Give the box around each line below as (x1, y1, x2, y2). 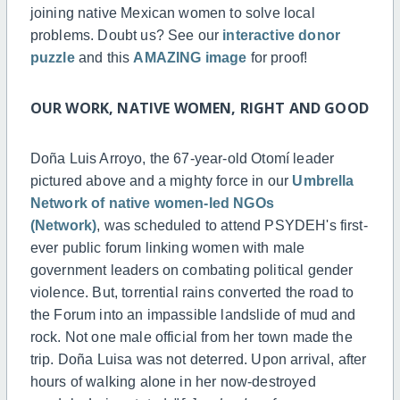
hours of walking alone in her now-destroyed (29, 374, 316, 390)
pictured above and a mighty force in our (29, 173, 293, 189)
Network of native (29, 196, 154, 212)
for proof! (246, 50, 312, 66)
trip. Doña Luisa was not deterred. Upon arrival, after (29, 352, 367, 368)
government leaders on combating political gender (29, 262, 354, 279)
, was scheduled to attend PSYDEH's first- (96, 218, 368, 234)
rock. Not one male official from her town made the (29, 329, 353, 346)
